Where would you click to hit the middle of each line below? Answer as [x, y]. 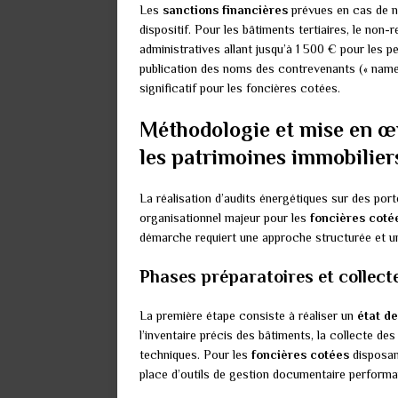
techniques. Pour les [195, 355]
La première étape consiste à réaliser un [248, 316]
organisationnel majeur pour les [225, 218]
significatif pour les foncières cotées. [240, 88]
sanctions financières [225, 10]
